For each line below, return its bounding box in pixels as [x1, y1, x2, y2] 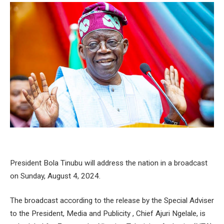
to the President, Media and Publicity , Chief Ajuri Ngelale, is [10, 209, 205, 218]
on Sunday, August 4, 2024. [10, 171, 100, 180]
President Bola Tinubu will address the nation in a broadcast [10, 158, 207, 167]
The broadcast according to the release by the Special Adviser [10, 196, 214, 205]
